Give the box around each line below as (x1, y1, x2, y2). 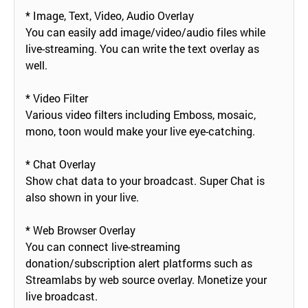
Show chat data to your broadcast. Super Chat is (25, 173, 265, 188)
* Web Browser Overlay (25, 222, 135, 237)
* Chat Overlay (25, 156, 96, 171)
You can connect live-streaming (25, 239, 180, 254)
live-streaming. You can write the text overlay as (25, 41, 259, 56)
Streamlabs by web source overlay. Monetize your (25, 272, 267, 287)
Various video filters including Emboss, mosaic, (25, 107, 256, 122)
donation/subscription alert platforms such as (25, 255, 252, 270)
